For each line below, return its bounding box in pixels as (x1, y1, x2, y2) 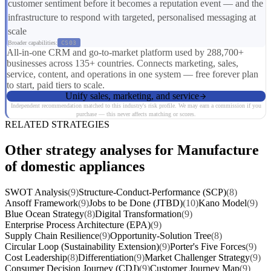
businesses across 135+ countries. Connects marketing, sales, (7, 58, 238, 69)
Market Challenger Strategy (145, 252, 250, 263)
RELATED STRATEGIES (5, 119, 109, 130)
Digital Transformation (95, 208, 181, 219)
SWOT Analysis (5, 186, 68, 197)
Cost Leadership (5, 252, 67, 263)
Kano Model (198, 197, 247, 208)
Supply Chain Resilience (5, 230, 99, 241)
